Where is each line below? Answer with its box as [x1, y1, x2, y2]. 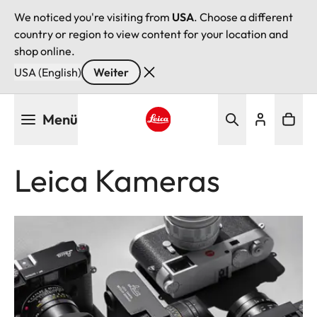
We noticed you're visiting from [14, 10, 172, 24]
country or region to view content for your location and [14, 27, 288, 41]
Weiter [93, 65, 129, 79]
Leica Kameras [14, 161, 220, 200]
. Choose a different [194, 10, 293, 24]
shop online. [14, 44, 75, 58]
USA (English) [14, 65, 81, 79]
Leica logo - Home [144, 133, 236, 148]
